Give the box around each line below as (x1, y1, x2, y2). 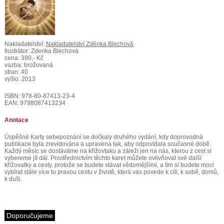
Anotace (4, 116, 28, 123)
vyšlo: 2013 (4, 75, 35, 82)
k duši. (4, 175, 22, 182)
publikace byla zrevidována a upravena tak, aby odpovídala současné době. (4, 140, 211, 147)
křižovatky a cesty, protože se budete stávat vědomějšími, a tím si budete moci (4, 161, 214, 168)
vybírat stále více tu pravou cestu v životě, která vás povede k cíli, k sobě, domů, (4, 168, 218, 175)
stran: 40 (4, 68, 28, 75)
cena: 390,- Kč (4, 54, 43, 61)
